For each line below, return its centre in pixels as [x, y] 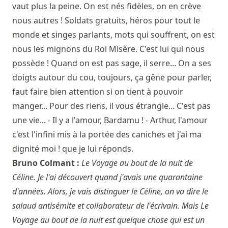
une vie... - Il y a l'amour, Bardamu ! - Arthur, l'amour [110, 120]
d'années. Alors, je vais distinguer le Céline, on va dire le [110, 192]
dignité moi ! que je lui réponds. [73, 149]
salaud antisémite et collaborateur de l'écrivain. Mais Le [110, 206]
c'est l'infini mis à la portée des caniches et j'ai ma [107, 135]
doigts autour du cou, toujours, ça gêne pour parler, [112, 78]
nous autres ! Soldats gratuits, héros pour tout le [106, 21]
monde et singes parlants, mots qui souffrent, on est [113, 35]
